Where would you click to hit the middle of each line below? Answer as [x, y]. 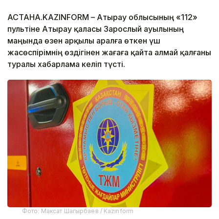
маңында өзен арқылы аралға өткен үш [84, 40]
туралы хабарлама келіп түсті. [66, 64]
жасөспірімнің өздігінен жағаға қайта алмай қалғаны [109, 52]
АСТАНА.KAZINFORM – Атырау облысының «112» [102, 17]
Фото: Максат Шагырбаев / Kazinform [78, 211]
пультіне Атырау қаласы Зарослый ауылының [96, 29]
